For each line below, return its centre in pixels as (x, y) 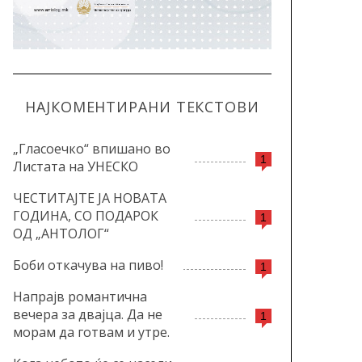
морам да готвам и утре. (91, 332)
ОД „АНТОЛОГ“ (61, 233)
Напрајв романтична (80, 296)
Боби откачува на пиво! (88, 265)
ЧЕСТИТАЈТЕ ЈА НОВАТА (90, 198)
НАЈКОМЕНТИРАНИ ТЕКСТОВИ (142, 106)
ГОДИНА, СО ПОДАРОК (86, 215)
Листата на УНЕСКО (76, 166)
